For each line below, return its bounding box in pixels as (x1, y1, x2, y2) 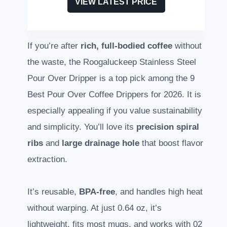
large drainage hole (62, 138, 139, 148)
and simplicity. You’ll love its (27, 122, 136, 132)
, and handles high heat (115, 187, 203, 197)
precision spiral (136, 122, 199, 132)
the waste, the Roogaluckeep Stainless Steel (27, 57, 196, 67)
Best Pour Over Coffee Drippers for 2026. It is (27, 90, 201, 100)
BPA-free (79, 187, 115, 197)
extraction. (27, 155, 67, 165)
